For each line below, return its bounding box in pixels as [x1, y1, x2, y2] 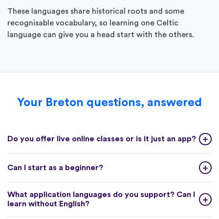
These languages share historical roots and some [7, 7, 184, 15]
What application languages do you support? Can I [7, 190, 195, 198]
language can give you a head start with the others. [7, 30, 194, 39]
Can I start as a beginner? [7, 163, 103, 172]
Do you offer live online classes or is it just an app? [7, 134, 196, 143]
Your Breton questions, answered [17, 96, 202, 109]
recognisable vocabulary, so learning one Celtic [7, 19, 178, 27]
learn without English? [7, 199, 89, 208]
